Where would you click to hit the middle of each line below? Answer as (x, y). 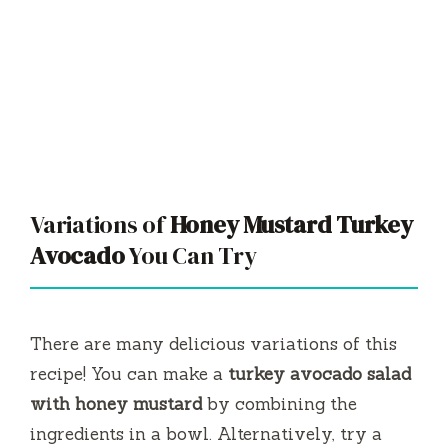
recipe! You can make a (129, 374)
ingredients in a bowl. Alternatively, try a (206, 434)
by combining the (279, 404)
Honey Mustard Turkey (291, 225)
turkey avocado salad (319, 374)
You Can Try (190, 256)
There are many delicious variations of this (213, 344)
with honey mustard (116, 404)
